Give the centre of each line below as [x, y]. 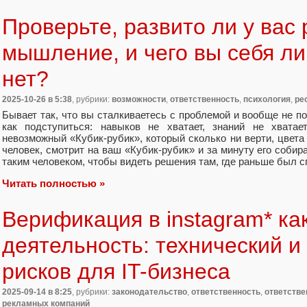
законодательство [149, 292]
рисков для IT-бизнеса [116, 271]
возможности [139, 100]
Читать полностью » [53, 183]
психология [267, 100]
